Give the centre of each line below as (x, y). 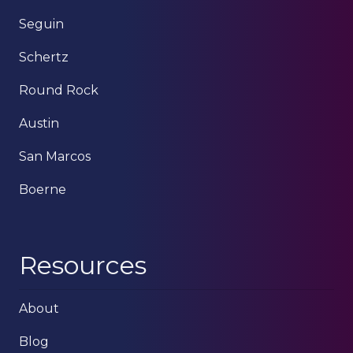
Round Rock (59, 91)
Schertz (44, 58)
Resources (83, 266)
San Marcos (55, 157)
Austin (39, 124)
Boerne (43, 190)
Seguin (41, 24)
